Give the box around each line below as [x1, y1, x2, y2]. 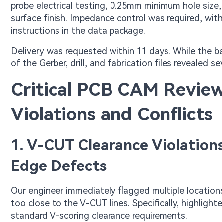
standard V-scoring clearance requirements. [11, 210, 187, 221]
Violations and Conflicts [11, 104, 213, 125]
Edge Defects [11, 157, 107, 174]
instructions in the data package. [11, 25, 145, 36]
